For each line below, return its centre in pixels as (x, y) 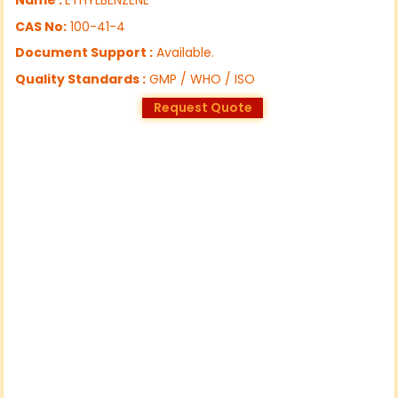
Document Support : (84, 53)
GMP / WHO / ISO (201, 79)
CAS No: (41, 26)
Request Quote (203, 108)
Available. (184, 53)
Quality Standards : (81, 79)
